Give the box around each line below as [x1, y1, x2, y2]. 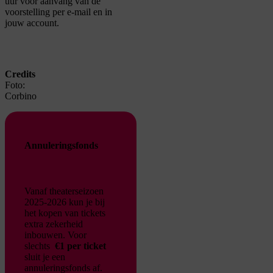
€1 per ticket [55, 240, 106, 251]
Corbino [5, 91, 37, 102]
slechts [24, 240, 52, 251]
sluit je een [24, 251, 65, 262]
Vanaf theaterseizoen [24, 185, 104, 196]
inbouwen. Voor [24, 229, 87, 240]
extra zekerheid [24, 218, 83, 229]
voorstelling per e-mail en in [5, 7, 112, 18]
